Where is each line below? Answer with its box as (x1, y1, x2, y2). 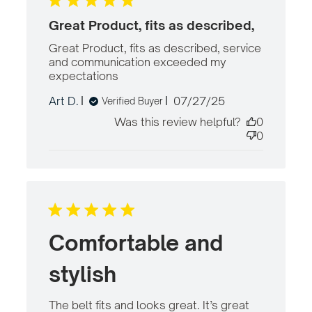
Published (198, 93, 251, 107)
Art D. (48, 93, 79, 108)
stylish (48, 260, 116, 287)
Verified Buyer (101, 95, 163, 107)
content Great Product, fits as (118, 82, 277, 97)
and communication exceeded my (48, 54, 226, 69)
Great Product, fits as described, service (48, 40, 261, 55)
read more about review (118, 68, 245, 83)
